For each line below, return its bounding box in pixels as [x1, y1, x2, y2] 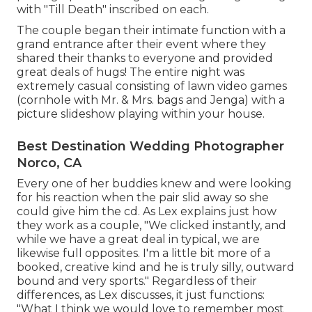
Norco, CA [17, 155, 81, 171]
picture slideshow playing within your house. [17, 107, 265, 120]
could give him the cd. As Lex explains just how [17, 204, 276, 218]
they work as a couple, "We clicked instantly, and [17, 218, 286, 232]
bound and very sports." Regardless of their [17, 274, 257, 288]
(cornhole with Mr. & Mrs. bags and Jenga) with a [17, 93, 285, 107]
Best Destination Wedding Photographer [17, 138, 284, 154]
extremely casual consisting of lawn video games [17, 79, 287, 93]
